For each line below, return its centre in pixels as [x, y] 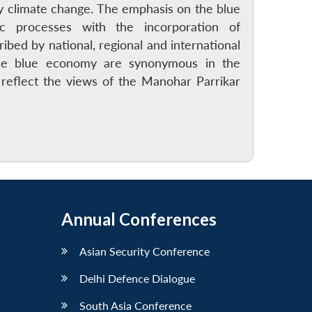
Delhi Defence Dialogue [137, 278]
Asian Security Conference [145, 251]
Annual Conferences [139, 219]
